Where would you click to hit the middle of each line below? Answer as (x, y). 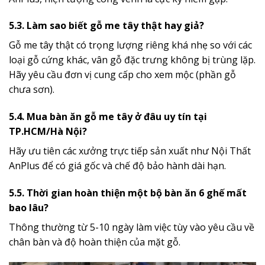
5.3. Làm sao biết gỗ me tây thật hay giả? (106, 26)
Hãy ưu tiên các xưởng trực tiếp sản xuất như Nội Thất (130, 151)
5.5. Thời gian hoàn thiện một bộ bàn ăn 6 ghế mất (128, 193)
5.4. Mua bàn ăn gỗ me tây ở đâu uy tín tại (108, 117)
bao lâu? (29, 207)
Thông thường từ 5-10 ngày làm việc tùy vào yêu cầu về (132, 227)
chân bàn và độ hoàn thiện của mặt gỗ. (95, 242)
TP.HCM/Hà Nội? (48, 132)
